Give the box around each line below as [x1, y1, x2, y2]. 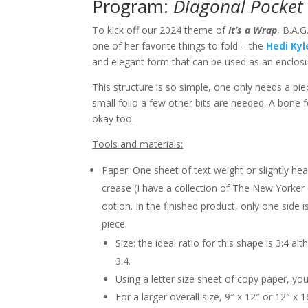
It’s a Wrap [228, 23, 278, 36]
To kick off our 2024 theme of [92, 23, 229, 36]
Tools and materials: [92, 137, 184, 151]
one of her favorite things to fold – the [92, 39, 267, 52]
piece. [102, 217, 128, 230]
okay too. [92, 112, 135, 125]
